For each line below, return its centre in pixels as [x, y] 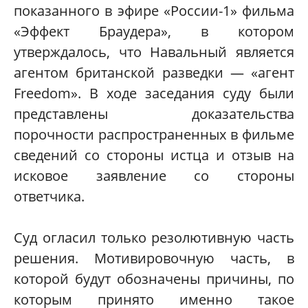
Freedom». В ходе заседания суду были [154, 93]
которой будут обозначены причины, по [154, 279]
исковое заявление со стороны [154, 176]
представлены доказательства [154, 114]
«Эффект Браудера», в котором [154, 32]
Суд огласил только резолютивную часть [154, 238]
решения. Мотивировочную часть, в [154, 258]
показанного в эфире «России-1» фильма [154, 11]
